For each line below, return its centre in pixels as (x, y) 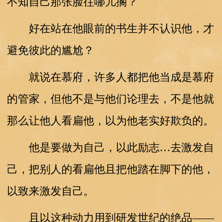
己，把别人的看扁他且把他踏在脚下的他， (110, 169)
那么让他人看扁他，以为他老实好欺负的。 (110, 120)
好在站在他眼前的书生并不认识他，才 (110, 28)
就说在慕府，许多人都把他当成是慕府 (110, 77)
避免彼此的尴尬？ (50, 50)
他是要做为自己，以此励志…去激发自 (110, 147)
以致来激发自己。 (50, 191)
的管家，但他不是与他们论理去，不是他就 (110, 99)
